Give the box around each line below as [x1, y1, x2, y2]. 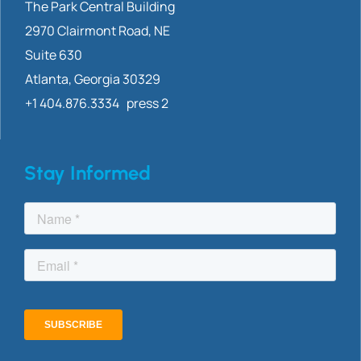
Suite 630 [25, 45, 82, 64]
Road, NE [116, 21, 170, 39]
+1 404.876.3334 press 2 [25, 93, 168, 112]
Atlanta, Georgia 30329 [25, 69, 160, 88]
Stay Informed [24, 160, 151, 185]
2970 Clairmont [25, 21, 116, 39]
